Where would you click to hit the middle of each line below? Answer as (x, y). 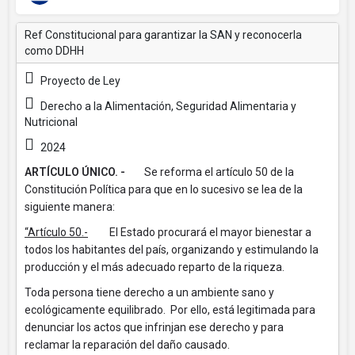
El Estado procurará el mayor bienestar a (200, 232)
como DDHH (54, 51)
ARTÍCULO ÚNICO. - (75, 172)
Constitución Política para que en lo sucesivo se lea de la (164, 189)
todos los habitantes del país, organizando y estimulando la (172, 250)
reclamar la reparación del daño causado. (127, 345)
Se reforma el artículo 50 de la (210, 172)
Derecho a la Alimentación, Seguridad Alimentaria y (167, 106)
